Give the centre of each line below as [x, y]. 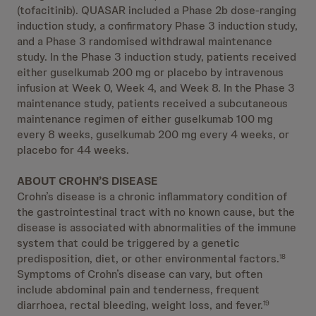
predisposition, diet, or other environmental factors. [148, 259]
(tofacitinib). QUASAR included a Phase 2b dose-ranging [157, 10]
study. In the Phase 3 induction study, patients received [157, 57]
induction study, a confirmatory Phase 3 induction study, [157, 26]
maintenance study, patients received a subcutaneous [152, 103]
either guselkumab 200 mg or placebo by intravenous [150, 72]
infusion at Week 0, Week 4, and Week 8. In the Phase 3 [156, 88]
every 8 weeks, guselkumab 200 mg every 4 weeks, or [153, 134]
